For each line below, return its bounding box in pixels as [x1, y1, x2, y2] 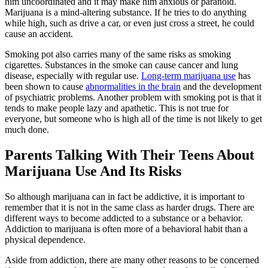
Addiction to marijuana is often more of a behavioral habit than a [5, 223, 248, 234]
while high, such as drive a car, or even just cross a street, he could [5, 17, 254, 28]
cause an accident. [5, 28, 73, 39]
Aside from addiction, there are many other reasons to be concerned [5, 254, 259, 265]
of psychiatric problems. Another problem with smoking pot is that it [5, 92, 261, 102]
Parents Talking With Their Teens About [5, 147, 254, 163]
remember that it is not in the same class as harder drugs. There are [5, 202, 254, 212]
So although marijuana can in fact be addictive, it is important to [5, 191, 245, 202]
